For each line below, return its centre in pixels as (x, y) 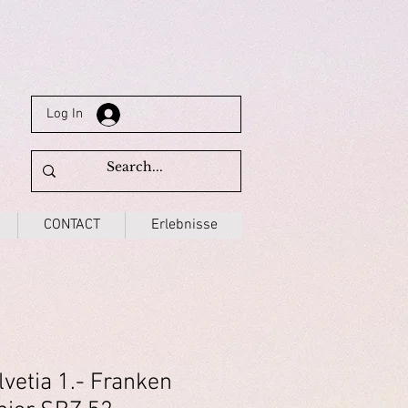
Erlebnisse (184, 224)
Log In (64, 114)
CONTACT (71, 224)
